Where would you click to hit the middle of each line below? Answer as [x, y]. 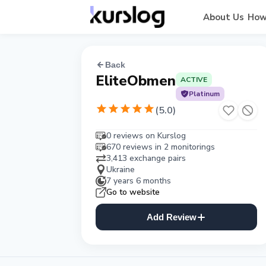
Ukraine [121, 170]
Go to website [133, 192]
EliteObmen [136, 81]
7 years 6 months [139, 181]
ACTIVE [194, 80]
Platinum [204, 94]
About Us [223, 17]
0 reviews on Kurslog [146, 136]
